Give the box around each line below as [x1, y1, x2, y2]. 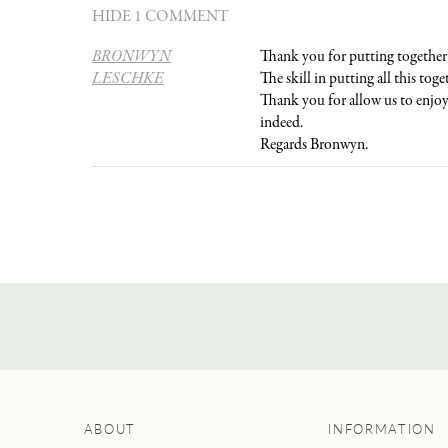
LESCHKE [92, 68, 164, 91]
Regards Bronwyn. [259, 134, 368, 157]
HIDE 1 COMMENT [92, 5, 229, 28]
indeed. [259, 112, 303, 135]
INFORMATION [328, 420, 436, 439]
